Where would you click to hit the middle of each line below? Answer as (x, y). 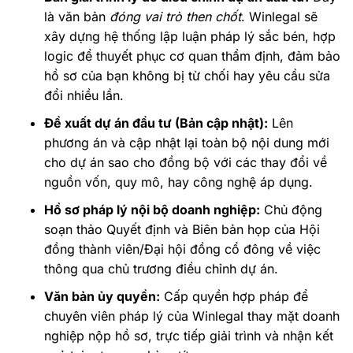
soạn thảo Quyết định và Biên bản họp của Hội (182, 230)
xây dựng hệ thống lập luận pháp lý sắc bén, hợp (190, 37)
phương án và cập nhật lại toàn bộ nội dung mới (186, 143)
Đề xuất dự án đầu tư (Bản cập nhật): (156, 123)
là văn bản (76, 17)
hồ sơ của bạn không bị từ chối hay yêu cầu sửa (187, 76)
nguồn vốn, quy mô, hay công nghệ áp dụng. (178, 182)
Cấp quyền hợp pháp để (234, 297)
